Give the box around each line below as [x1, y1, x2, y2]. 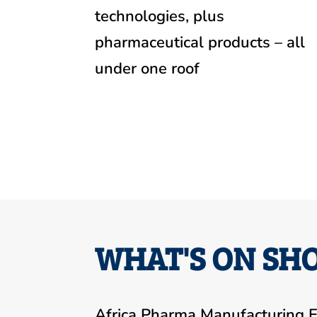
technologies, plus [95, 5, 225, 27]
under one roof [95, 57, 200, 79]
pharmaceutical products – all [95, 31, 306, 53]
